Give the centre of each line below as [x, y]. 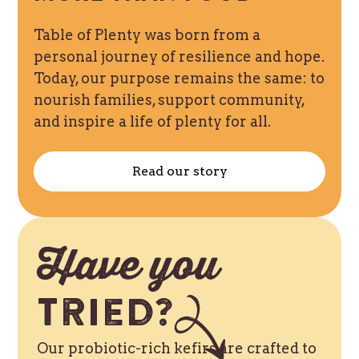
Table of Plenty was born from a [147, 35]
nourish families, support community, [169, 100]
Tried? [106, 314]
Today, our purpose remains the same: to [179, 78]
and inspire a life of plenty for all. [153, 121]
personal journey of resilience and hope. [179, 56]
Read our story [179, 171]
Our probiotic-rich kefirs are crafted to [177, 348]
